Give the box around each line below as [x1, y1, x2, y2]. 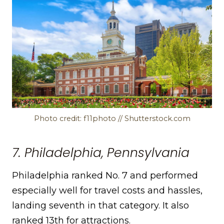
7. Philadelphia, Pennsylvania [12, 143, 189, 161]
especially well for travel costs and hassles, [12, 185, 202, 196]
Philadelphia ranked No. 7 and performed [12, 170, 198, 181]
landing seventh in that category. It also [12, 200, 189, 211]
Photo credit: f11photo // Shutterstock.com [33, 114, 190, 123]
